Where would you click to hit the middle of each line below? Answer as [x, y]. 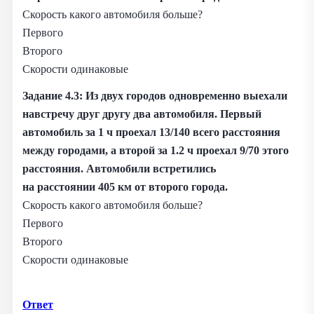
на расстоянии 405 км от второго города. [125, 187]
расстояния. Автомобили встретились [119, 169]
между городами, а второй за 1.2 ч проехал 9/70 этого [156, 151]
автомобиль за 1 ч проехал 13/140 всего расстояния [151, 132]
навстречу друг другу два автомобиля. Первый [142, 114]
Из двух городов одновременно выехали [186, 96]
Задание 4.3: [53, 96]
